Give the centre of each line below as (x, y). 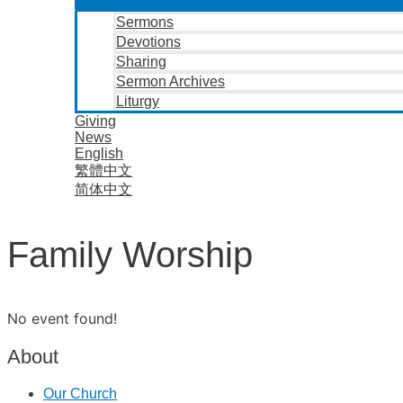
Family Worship (130, 255)
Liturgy (138, 101)
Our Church (80, 393)
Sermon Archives (170, 81)
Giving (95, 121)
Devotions (148, 42)
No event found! (62, 319)
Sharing (141, 62)
